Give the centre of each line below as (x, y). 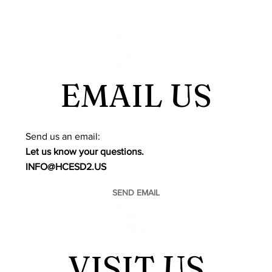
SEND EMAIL (136, 193)
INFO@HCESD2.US (66, 167)
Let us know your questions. (85, 152)
